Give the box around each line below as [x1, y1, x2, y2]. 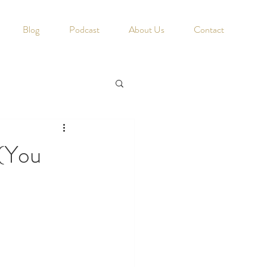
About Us [128, 23, 164, 36]
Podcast [69, 23, 100, 36]
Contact [193, 23, 224, 36]
